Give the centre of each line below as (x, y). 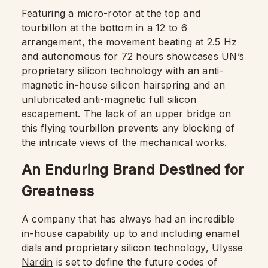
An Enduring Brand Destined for (133, 170)
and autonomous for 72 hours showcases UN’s (133, 56)
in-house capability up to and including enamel (131, 233)
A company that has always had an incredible (128, 219)
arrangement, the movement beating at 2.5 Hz (130, 42)
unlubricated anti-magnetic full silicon (109, 99)
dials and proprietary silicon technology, (117, 248)
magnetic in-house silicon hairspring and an (124, 85)
